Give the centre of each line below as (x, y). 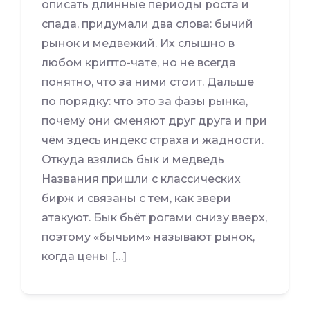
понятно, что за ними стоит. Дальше (148, 82)
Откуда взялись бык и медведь (133, 160)
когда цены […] (84, 257)
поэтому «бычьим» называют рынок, (148, 237)
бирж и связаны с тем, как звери (136, 199)
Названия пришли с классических (141, 179)
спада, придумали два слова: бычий (147, 24)
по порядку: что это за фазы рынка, (145, 102)
